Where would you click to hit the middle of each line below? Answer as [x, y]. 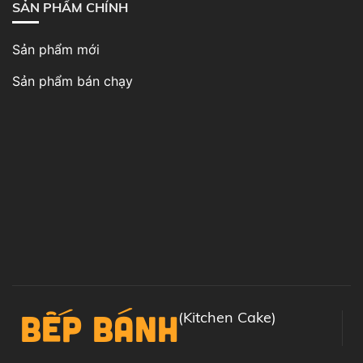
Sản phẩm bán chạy [73, 81]
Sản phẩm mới [56, 50]
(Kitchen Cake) [227, 318]
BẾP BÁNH [99, 328]
